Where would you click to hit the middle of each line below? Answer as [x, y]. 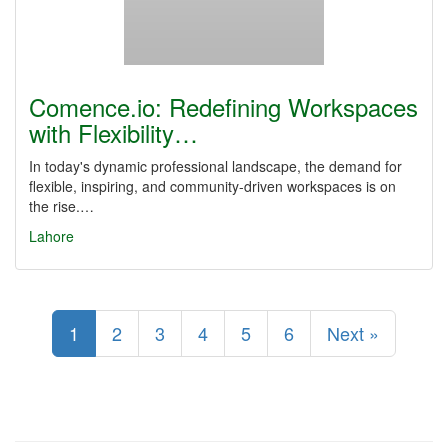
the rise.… [61, 206]
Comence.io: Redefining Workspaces [223, 106]
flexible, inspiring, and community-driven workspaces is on [212, 186]
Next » [353, 333]
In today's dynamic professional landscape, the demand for [215, 166]
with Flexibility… [113, 132]
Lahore [51, 236]
